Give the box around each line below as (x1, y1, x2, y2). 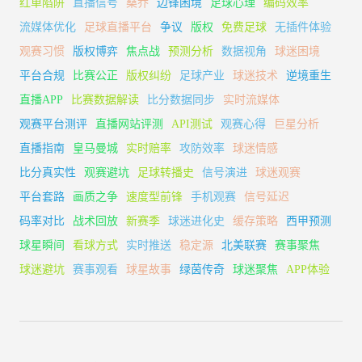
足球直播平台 (84, 20, 152, 33)
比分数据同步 (147, 93, 215, 106)
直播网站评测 (95, 117, 163, 130)
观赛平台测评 (19, 117, 87, 130)
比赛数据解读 (71, 93, 139, 106)
